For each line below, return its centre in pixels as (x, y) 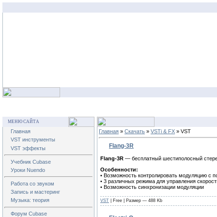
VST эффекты (28, 148)
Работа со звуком (32, 183)
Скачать (135, 131)
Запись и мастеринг (35, 192)
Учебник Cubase (31, 162)
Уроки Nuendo (28, 170)
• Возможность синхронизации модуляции (152, 187)
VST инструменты (33, 140)
